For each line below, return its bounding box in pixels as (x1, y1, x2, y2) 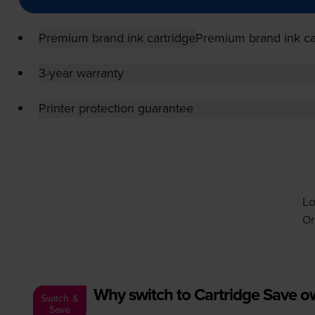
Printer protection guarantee (38, 99, 193, 117)
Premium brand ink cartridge (38, 29, 195, 47)
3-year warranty (38, 64, 124, 82)
